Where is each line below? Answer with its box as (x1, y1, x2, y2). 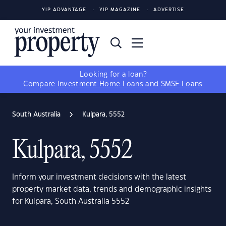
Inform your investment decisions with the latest (12, 174, 186, 181)
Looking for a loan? (80, 71, 146, 78)
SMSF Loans (160, 81, 203, 88)
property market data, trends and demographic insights (12, 186, 211, 193)
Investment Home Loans (57, 81, 144, 88)
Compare (23, 81, 58, 88)
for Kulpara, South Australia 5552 (12, 198, 129, 205)
